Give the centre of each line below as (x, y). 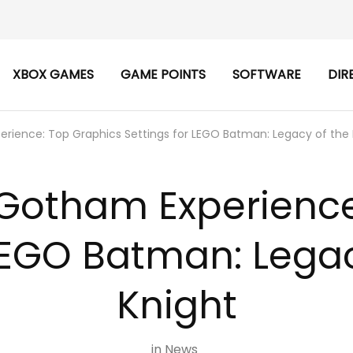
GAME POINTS (163, 74)
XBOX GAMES (53, 74)
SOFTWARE (267, 74)
